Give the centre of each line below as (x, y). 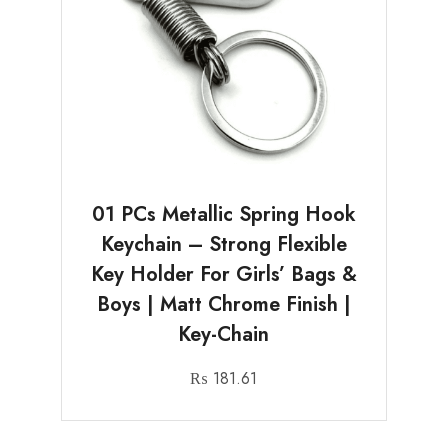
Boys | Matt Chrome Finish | (223, 305)
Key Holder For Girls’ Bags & (223, 275)
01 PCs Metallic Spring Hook (223, 215)
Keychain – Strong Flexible (223, 245)
